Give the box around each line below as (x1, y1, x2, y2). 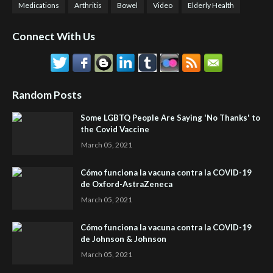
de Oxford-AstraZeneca (80, 179, 172, 190)
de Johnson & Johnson (80, 234, 166, 244)
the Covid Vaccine (80, 124, 149, 135)
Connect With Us (12, 30, 95, 43)
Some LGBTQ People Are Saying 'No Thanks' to (80, 113, 260, 123)
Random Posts (12, 88, 82, 102)
